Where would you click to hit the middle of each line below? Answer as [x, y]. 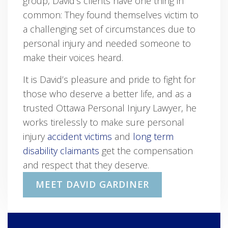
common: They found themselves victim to [111, 15]
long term [153, 137]
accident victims [80, 137]
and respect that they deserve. [86, 165]
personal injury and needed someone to [107, 44]
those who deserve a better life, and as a [107, 94]
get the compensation [146, 151]
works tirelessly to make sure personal [104, 122]
